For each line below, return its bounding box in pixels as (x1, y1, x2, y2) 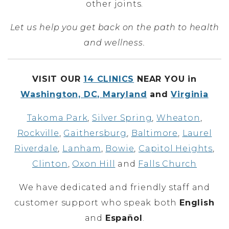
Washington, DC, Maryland (20, 89, 147, 99)
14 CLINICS (83, 74, 134, 84)
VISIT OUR (32, 74, 84, 84)
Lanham (62, 143, 101, 153)
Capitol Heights (139, 143, 213, 153)
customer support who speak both (14, 197, 179, 208)
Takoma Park (27, 112, 88, 123)
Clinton (32, 158, 68, 169)
